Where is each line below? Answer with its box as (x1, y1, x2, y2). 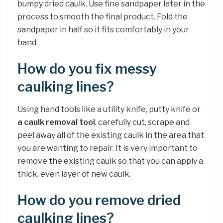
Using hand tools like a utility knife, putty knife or (17, 104, 201, 114)
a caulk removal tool (17, 117, 95, 127)
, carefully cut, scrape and (95, 117, 190, 127)
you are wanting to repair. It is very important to (17, 143, 198, 153)
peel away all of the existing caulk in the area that (17, 130, 204, 140)
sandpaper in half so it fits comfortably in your (17, 24, 189, 34)
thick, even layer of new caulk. (17, 169, 131, 179)
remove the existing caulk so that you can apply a (17, 156, 203, 166)
